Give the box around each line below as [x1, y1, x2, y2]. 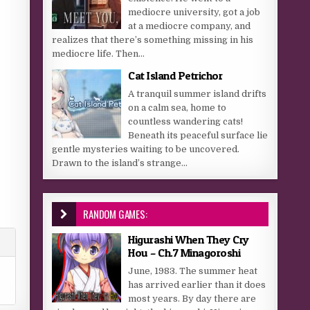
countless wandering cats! [128, 116, 244, 127]
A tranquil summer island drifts [128, 89, 267, 99]
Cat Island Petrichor [128, 69, 223, 82]
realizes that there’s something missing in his [52, 35, 254, 45]
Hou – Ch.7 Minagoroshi [128, 246, 241, 259]
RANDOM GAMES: [83, 206, 147, 221]
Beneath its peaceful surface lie [128, 130, 268, 140]
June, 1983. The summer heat [128, 266, 258, 276]
